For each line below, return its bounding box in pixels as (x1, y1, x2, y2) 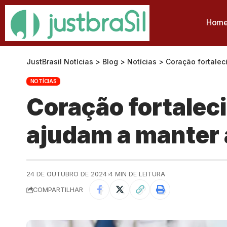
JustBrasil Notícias (26, 57, 93, 66)
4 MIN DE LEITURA (109, 170, 166, 178)
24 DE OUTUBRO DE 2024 (26, 170, 107, 178)
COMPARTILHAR (33, 185, 83, 194)
